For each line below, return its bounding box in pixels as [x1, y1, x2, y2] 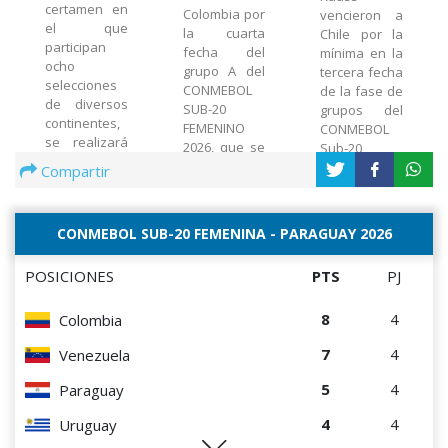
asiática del [45, 247, 128, 266]
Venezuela [59, 345, 130, 366]
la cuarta [182, 24, 266, 43]
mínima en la [320, 44, 403, 63]
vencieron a [320, 6, 403, 25]
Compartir [41, 161, 110, 182]
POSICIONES [25, 266, 114, 287]
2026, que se [182, 138, 266, 157]
